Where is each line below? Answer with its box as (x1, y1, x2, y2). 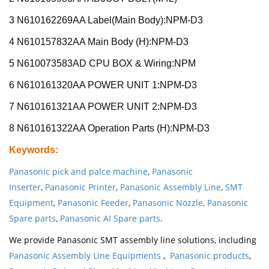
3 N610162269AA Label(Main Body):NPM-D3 (9, 14, 203, 25)
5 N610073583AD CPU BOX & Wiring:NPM (9, 58, 198, 68)
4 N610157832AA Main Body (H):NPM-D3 (9, 36, 191, 47)
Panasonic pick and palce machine (9, 165, 148, 177)
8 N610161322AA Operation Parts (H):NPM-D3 (9, 122, 210, 133)
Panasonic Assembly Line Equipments (9, 249, 163, 261)
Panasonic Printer (45, 181, 116, 193)
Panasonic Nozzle (133, 196, 203, 208)
